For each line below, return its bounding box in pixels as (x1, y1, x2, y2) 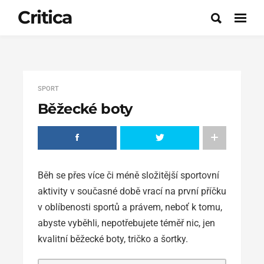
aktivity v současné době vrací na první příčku (38, 186, 226, 197)
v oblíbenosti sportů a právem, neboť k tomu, (38, 202, 222, 213)
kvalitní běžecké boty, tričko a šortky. (38, 233, 188, 245)
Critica (18, 6, 72, 28)
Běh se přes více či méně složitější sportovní (38, 170, 219, 181)
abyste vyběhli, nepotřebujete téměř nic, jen (38, 217, 215, 229)
